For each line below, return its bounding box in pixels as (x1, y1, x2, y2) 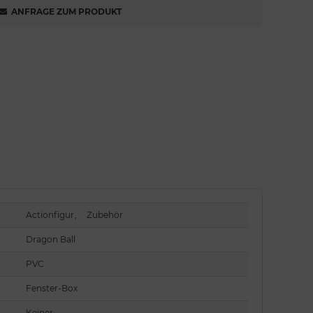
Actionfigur (26, 209, 75, 220)
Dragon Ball (26, 233, 76, 245)
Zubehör (87, 209, 124, 220)
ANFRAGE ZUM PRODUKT (11, 6, 122, 17)
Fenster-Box (26, 282, 78, 293)
